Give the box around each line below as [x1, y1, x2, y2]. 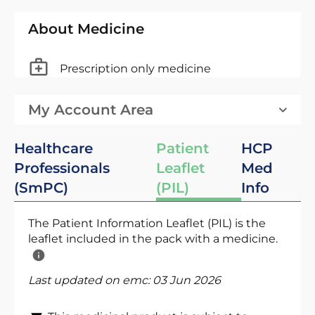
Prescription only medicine [60, 61, 211, 75]
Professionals [14, 160, 110, 176]
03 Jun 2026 [153, 274, 221, 287]
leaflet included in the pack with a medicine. [28, 232, 278, 245]
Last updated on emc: [28, 274, 153, 287]
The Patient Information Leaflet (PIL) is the [28, 217, 266, 230]
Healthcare [14, 140, 93, 157]
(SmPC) [14, 179, 68, 196]
